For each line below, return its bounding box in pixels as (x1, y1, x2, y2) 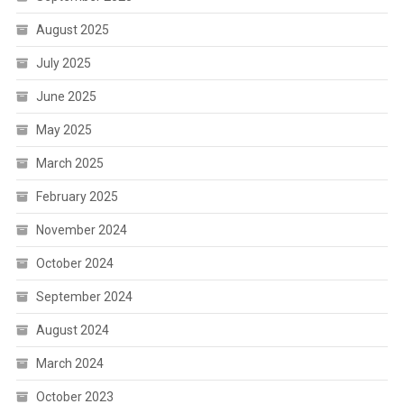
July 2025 (35, 56, 91, 70)
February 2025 (35, 189, 118, 204)
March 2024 (35, 356, 104, 371)
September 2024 (35, 289, 133, 304)
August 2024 (35, 323, 109, 337)
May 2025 (35, 123, 92, 137)
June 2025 (35, 89, 96, 104)
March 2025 (35, 156, 104, 170)
